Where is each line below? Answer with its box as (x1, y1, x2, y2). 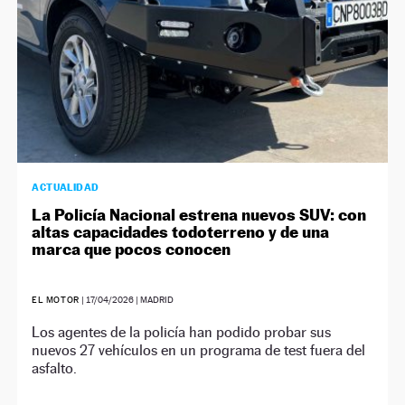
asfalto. (32, 359, 78, 377)
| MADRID (134, 294, 174, 305)
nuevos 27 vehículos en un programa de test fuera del (32, 341, 366, 359)
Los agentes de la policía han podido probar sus (32, 323, 332, 341)
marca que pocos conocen (32, 239, 231, 259)
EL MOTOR (32, 294, 82, 305)
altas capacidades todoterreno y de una (32, 221, 330, 241)
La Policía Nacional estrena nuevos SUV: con (32, 204, 367, 224)
